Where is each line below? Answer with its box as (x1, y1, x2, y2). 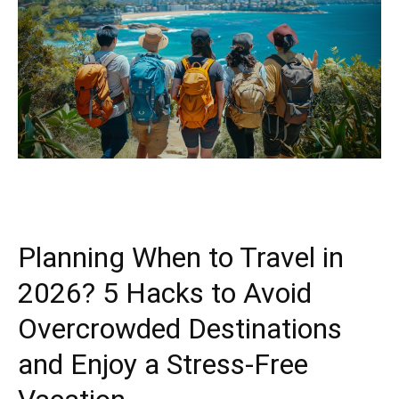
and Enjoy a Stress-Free (18, 346, 308, 381)
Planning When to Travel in (18, 240, 344, 274)
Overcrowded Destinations (18, 311, 342, 346)
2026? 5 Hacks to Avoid (18, 275, 312, 310)
